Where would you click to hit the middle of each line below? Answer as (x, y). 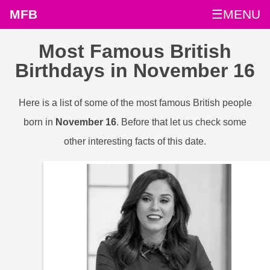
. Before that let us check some (181, 122)
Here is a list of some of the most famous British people (135, 102)
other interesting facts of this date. (135, 141)
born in (39, 122)
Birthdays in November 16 (135, 71)
